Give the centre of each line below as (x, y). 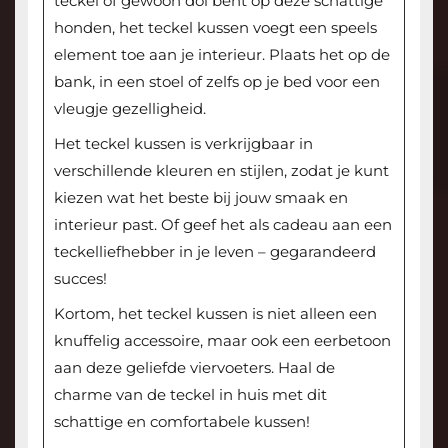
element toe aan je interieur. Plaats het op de (221, 55)
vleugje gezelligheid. (129, 109)
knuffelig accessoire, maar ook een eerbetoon (222, 341)
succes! (80, 279)
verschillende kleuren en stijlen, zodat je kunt (221, 171)
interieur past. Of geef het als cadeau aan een (222, 225)
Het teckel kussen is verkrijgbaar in (183, 144)
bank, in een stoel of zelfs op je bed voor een (216, 82)
